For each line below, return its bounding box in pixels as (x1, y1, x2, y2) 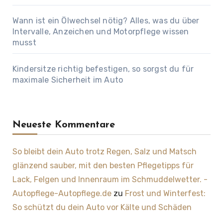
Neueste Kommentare (12, 119, 115, 130)
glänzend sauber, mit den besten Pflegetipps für (12, 160, 194, 170)
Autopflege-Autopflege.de (12, 188, 111, 198)
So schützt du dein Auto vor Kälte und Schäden (12, 202, 192, 212)
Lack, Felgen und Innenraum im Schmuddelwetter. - (12, 174, 208, 184)
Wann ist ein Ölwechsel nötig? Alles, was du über (12, 15, 200, 25)
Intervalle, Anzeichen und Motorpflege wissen (12, 26, 189, 36)
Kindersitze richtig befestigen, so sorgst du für (12, 64, 194, 74)
